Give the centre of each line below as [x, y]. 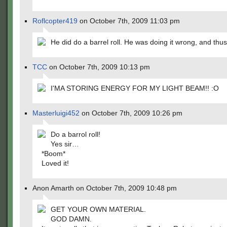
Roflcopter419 [55, 21]
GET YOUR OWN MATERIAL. [98, 209]
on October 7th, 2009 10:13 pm [99, 67]
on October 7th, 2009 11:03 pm [129, 21]
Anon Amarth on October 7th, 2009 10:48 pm [105, 188]
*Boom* [53, 154]
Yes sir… [65, 144]
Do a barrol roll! [75, 134]
